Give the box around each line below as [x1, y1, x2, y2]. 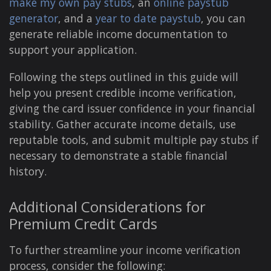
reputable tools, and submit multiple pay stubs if [9, 132, 258, 147]
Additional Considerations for [9, 196, 206, 217]
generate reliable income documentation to [9, 26, 227, 41]
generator [9, 10, 58, 25]
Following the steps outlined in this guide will [9, 69, 238, 84]
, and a [58, 10, 96, 25]
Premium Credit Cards [9, 213, 157, 233]
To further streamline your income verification [9, 242, 241, 257]
